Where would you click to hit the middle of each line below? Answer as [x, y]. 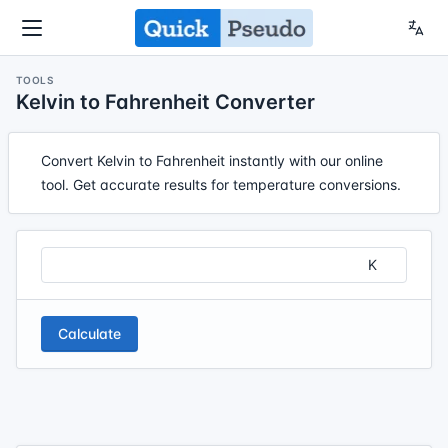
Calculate [89, 333]
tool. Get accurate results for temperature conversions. [221, 184]
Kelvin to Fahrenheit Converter [165, 102]
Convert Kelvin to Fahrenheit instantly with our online [212, 160]
